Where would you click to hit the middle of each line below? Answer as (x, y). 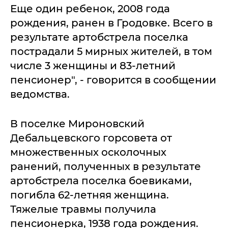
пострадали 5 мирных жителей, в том (111, 51)
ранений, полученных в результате (106, 166)
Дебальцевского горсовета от (91, 138)
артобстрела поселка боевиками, (101, 181)
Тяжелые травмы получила (83, 209)
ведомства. (40, 94)
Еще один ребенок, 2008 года (90, 9)
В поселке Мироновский (77, 124)
